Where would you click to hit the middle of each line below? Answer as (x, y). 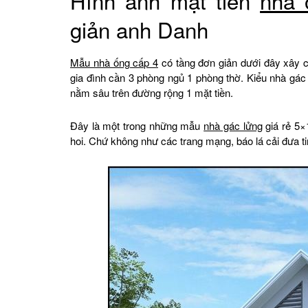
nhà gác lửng (233, 125)
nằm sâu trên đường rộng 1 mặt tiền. (152, 92)
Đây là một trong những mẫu (137, 125)
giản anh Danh (139, 30)
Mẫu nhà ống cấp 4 (114, 62)
